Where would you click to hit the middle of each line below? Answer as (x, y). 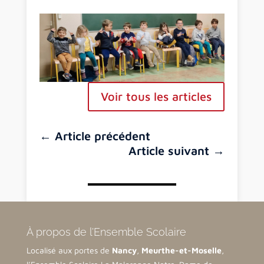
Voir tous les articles (156, 97)
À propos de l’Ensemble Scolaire (106, 232)
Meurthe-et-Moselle (181, 250)
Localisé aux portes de (69, 250)
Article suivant (169, 151)
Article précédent (103, 136)
